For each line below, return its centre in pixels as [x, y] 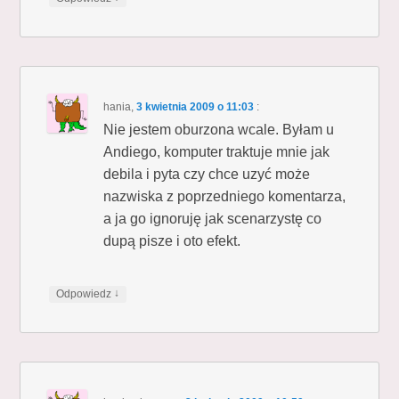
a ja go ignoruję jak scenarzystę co [213, 218]
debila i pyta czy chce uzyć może [207, 174]
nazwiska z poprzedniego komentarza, [225, 196]
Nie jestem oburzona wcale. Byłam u [219, 129]
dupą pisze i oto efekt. [172, 240]
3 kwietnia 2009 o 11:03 [195, 106]
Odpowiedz [85, 293]
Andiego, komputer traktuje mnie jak [217, 151]
